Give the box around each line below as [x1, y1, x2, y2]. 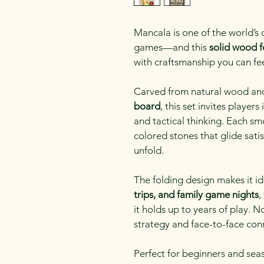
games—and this [134, 41, 209, 53]
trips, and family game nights [134, 189, 259, 200]
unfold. [134, 144, 164, 156]
